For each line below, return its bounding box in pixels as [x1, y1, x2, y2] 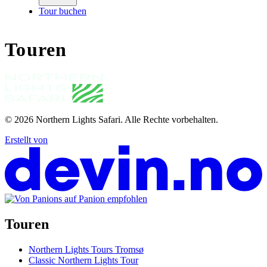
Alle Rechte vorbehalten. [125, 114, 218, 125]
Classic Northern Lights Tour [29, 254, 138, 265]
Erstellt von [5, 134, 48, 145]
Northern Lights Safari [36, 114, 120, 125]
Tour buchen [39, 6, 86, 16]
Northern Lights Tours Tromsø [29, 244, 144, 254]
